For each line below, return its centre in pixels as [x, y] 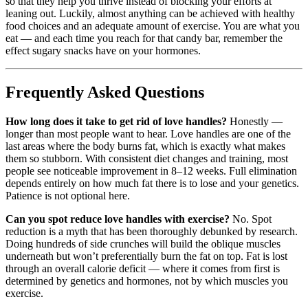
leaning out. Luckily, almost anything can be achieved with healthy [150, 14]
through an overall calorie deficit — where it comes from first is [143, 269]
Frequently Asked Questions [105, 92]
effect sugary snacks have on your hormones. [103, 51]
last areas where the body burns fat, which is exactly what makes [145, 146]
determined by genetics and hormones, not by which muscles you [147, 281]
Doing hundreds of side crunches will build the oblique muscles [143, 244]
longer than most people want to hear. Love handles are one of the [148, 134]
